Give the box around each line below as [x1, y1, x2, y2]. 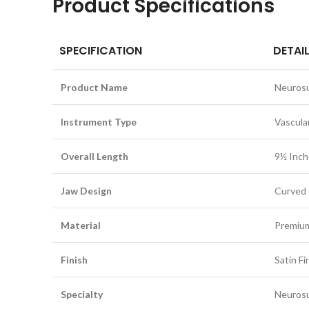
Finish [61, 254, 88, 266]
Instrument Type [61, 116, 137, 128]
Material [61, 219, 101, 231]
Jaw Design [61, 185, 112, 197]
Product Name [61, 81, 128, 93]
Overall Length [61, 150, 128, 162]
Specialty [61, 288, 103, 300]
